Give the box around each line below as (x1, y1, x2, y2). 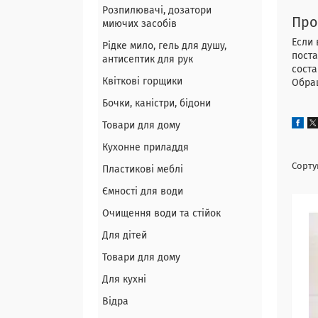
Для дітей (102, 231, 147, 241)
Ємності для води (102, 187, 183, 197)
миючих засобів (102, 19, 177, 29)
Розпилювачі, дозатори (102, 6, 212, 16)
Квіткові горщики (102, 77, 182, 87)
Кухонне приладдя (102, 143, 189, 153)
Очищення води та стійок (102, 209, 221, 219)
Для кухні (102, 275, 146, 285)
